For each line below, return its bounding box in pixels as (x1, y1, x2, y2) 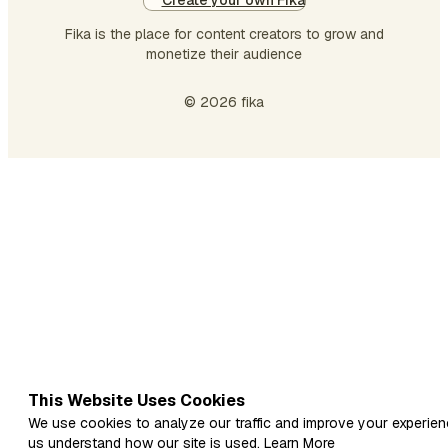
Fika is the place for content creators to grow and (64, 25, 384, 43)
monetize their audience (146, 45, 302, 63)
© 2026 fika (184, 93, 264, 111)
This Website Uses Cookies (28, 390, 245, 411)
